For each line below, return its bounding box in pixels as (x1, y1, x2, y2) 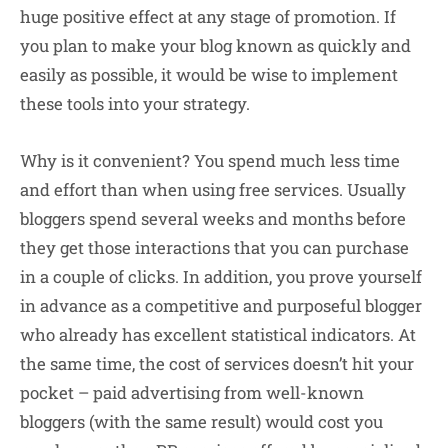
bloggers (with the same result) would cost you (20, 410, 383, 433)
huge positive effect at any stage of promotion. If (20, 4, 396, 28)
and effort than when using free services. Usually (20, 178, 406, 201)
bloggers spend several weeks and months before (20, 207, 406, 230)
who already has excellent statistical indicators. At (20, 323, 416, 346)
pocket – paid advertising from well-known (20, 381, 364, 404)
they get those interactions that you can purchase (20, 236, 409, 259)
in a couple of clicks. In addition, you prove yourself (20, 265, 422, 288)
